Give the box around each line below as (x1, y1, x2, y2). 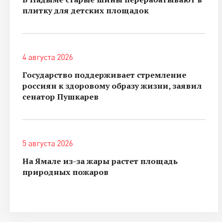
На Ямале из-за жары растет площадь (22, 155, 178, 166)
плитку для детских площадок (22, 4, 149, 16)
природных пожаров (22, 166, 109, 177)
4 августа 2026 (22, 52, 73, 62)
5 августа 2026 (22, 138, 73, 148)
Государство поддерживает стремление (22, 69, 186, 80)
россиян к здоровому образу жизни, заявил (22, 80, 202, 91)
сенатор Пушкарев (22, 91, 99, 102)
